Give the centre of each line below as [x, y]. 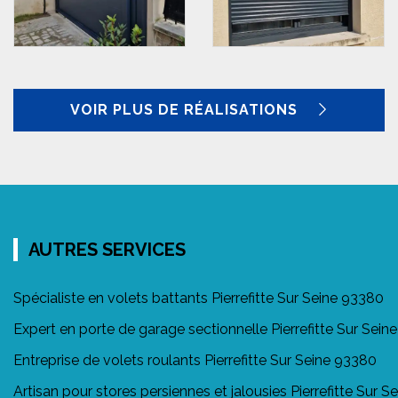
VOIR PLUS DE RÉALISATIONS [186, 109]
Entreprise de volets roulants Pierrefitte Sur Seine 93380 [195, 360]
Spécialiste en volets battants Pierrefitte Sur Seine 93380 [199, 298]
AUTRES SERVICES [107, 249]
